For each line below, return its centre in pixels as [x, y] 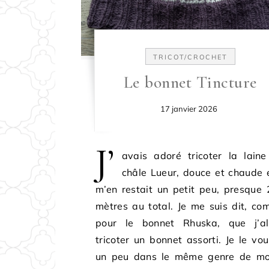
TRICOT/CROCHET [190, 57]
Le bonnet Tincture [190, 82]
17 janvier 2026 [189, 108]
